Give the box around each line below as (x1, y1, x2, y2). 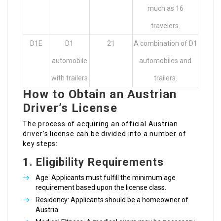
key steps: (23, 140, 58, 148)
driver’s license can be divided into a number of (23, 130, 186, 138)
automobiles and (139, 57, 191, 65)
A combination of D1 (133, 39, 197, 48)
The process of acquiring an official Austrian (23, 120, 178, 128)
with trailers (51, 74, 88, 82)
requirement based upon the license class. (36, 184, 166, 192)
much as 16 (147, 4, 184, 13)
